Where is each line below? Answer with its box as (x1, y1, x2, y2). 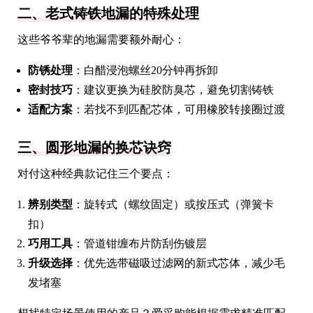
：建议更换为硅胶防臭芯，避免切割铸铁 (73, 83, 274, 96)
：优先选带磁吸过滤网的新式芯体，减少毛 (73, 256, 285, 269)
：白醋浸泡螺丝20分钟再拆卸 (73, 64, 218, 76)
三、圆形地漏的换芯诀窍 (17, 139, 171, 155)
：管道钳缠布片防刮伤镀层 (73, 237, 207, 249)
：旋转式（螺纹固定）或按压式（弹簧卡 (73, 198, 274, 210)
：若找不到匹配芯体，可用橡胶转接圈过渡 (73, 103, 285, 115)
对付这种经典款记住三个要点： (17, 167, 174, 180)
